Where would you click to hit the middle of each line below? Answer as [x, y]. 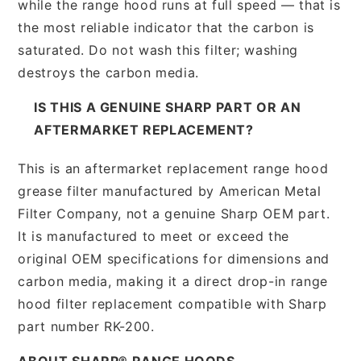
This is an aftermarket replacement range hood [173, 168]
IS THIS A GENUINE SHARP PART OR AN [168, 107]
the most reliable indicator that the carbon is [166, 27]
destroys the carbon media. [109, 72]
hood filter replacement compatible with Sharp [172, 303]
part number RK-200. [86, 326]
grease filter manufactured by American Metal [170, 191]
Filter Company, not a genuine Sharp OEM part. [174, 213]
